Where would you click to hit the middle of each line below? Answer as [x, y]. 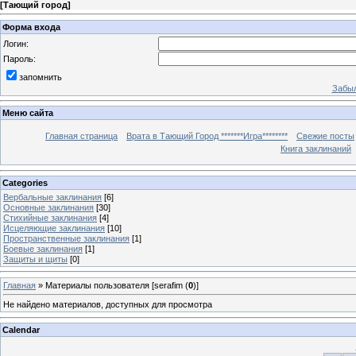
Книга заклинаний [316, 149]
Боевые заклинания [43, 248]
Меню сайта [28, 113]
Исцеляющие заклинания [54, 228]
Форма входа [31, 27]
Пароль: [19, 58]
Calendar [21, 329]
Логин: [16, 43]
